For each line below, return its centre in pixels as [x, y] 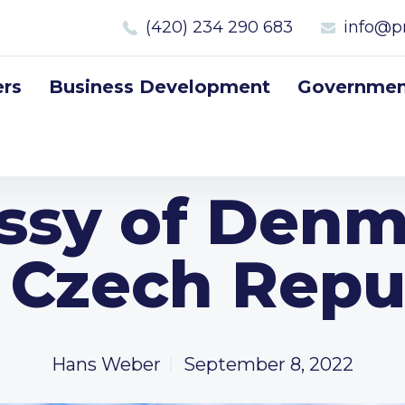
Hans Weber [106, 364]
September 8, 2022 [268, 364]
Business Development [160, 87]
